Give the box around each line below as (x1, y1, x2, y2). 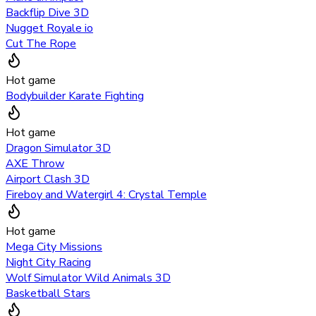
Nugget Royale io (6, 20, 93, 37)
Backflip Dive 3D (6, 5, 89, 21)
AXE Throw (6, 156, 64, 172)
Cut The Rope (6, 36, 76, 52)
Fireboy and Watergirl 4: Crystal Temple (6, 187, 207, 203)
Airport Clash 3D (6, 171, 90, 188)
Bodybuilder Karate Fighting (6, 88, 144, 104)
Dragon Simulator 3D (6, 140, 111, 157)
